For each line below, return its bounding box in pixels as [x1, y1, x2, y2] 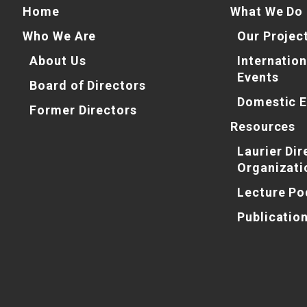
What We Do [230, 3, 304, 19]
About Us [29, 53, 86, 68]
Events [237, 69, 279, 84]
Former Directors [29, 102, 137, 117]
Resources [230, 119, 296, 134]
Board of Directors [29, 77, 146, 93]
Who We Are [23, 28, 97, 43]
